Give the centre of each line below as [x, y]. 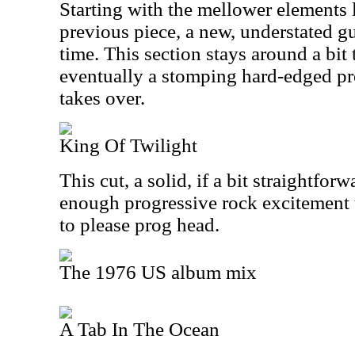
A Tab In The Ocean [139, 329]
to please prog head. [139, 225]
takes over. [102, 98]
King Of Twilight [128, 145]
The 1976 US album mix [158, 272]
